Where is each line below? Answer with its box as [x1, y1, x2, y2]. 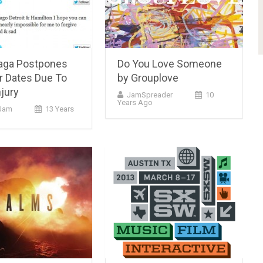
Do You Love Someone [117, 57, 222, 70]
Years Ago [117, 97, 153, 107]
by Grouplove [117, 71, 179, 84]
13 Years [45, 104, 74, 113]
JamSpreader [127, 90, 173, 99]
